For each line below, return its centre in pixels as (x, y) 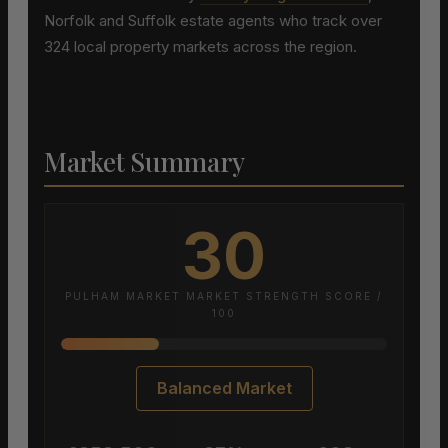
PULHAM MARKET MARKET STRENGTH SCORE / (224, 296)
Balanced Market (224, 388)
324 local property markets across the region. (200, 47)
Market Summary (144, 162)
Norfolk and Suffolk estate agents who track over (213, 21)
